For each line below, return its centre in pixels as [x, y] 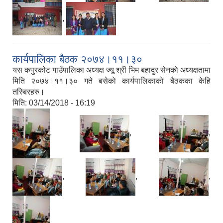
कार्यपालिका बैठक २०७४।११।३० [77, 59]
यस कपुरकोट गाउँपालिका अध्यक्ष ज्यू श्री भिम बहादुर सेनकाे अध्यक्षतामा [111, 70]
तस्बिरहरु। [29, 92]
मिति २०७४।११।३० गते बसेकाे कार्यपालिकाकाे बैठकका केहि [111, 81]
